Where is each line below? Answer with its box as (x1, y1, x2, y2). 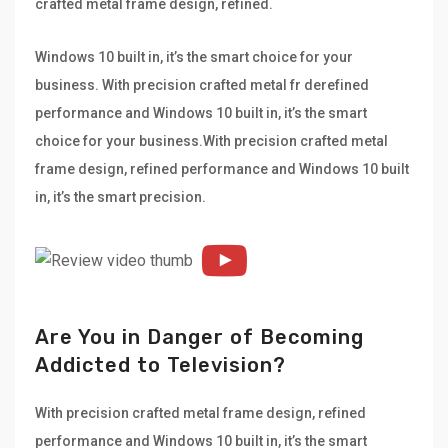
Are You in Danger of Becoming (35, 324, 364, 349)
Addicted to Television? (35, 352, 286, 377)
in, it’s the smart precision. (35, 189, 206, 206)
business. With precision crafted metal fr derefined (35, 77, 369, 94)
